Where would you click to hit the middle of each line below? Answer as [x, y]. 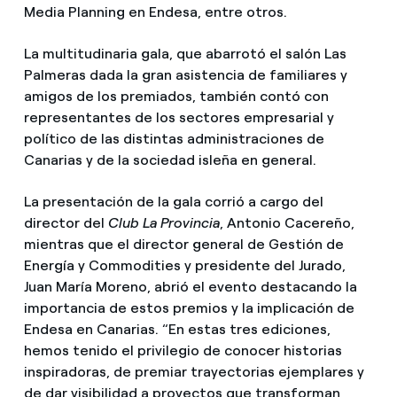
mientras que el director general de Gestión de [183, 245]
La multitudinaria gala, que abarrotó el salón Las [185, 54]
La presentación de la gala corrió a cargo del [173, 202]
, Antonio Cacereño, [287, 223]
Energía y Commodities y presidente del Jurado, [184, 266]
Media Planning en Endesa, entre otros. [155, 12]
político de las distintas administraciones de [174, 139]
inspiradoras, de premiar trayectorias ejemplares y [194, 372]
